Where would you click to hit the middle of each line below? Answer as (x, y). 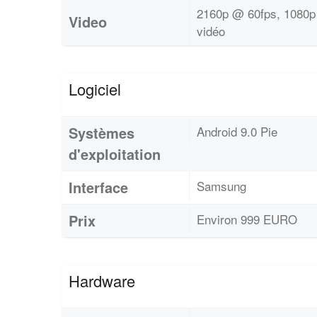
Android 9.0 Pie (237, 131)
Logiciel (95, 88)
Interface (98, 187)
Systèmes (102, 132)
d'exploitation (115, 154)
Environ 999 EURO (247, 219)
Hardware (102, 280)
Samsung (221, 185)
